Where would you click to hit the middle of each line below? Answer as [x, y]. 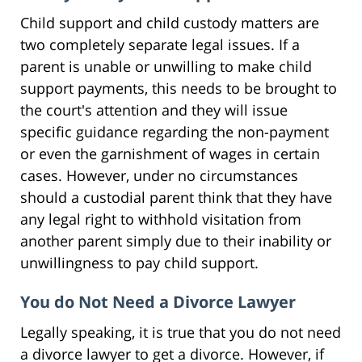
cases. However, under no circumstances [159, 175]
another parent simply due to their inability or [176, 240]
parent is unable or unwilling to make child [166, 66]
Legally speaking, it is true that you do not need [181, 332]
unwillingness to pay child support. [139, 262]
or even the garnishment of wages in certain [170, 153]
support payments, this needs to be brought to [179, 88]
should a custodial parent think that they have [176, 197]
